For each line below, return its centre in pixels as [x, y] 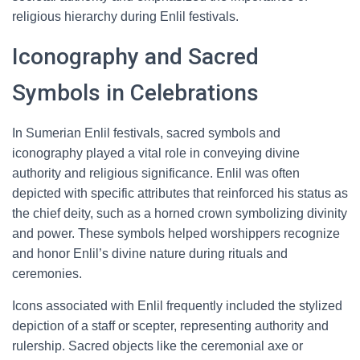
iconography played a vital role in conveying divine [156, 153]
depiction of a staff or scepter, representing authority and [170, 326]
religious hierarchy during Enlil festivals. [125, 16]
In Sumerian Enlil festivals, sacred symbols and [146, 133]
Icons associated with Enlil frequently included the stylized [177, 306]
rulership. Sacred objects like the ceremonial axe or [157, 346]
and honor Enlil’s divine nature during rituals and [150, 254]
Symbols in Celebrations [135, 93]
